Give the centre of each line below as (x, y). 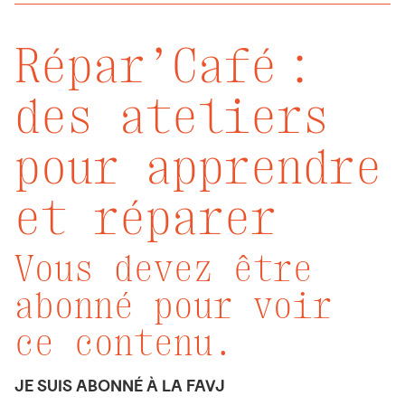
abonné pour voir (174, 306)
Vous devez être (164, 269)
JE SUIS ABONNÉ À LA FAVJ (120, 386)
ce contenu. (124, 343)
